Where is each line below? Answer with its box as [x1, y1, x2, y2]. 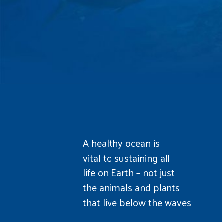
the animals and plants [83, 178, 180, 196]
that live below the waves [83, 193, 191, 211]
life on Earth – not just [83, 163, 175, 181]
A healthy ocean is [83, 133, 160, 152]
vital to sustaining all [83, 148, 170, 166]
